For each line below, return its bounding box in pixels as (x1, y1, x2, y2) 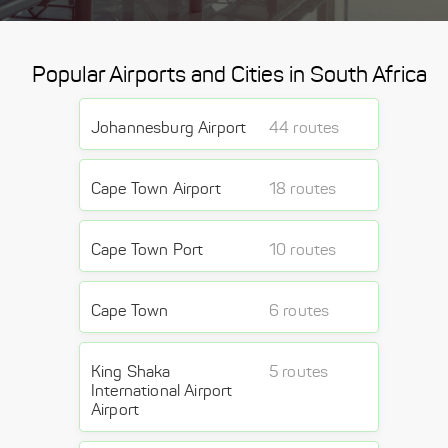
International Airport (91, 381, 233, 400)
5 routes (269, 362, 329, 381)
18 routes (269, 179, 337, 198)
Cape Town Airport (91, 179, 221, 198)
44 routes (269, 118, 340, 137)
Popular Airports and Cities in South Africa (31, 61, 427, 88)
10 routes (269, 240, 337, 259)
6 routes (269, 301, 330, 320)
